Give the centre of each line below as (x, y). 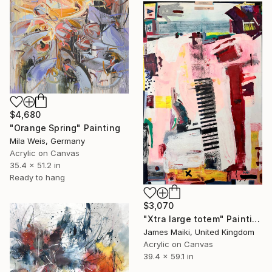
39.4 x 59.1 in (168, 256)
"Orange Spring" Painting (65, 127)
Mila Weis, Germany (47, 141)
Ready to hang (37, 177)
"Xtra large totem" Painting (256, 219)
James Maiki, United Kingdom (199, 232)
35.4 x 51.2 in (35, 165)
